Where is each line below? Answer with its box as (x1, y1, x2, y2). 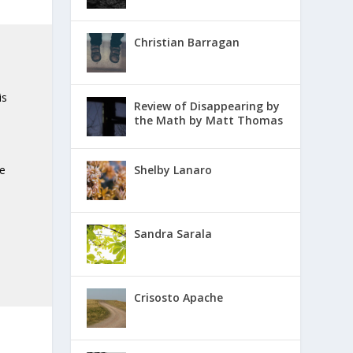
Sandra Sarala (134, 225, 213, 241)
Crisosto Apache (134, 289, 224, 305)
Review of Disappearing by (134, 98, 281, 113)
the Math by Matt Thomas (134, 112, 284, 128)
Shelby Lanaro (134, 162, 213, 177)
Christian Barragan (134, 34, 240, 50)
